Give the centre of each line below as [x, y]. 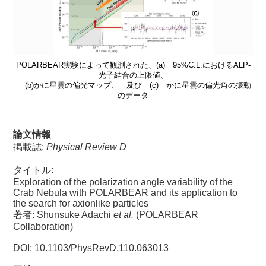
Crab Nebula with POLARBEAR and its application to [126, 192]
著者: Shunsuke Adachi [64, 214]
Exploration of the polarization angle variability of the [123, 182]
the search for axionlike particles [81, 203]
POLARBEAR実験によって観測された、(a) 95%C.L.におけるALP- [133, 65]
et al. [124, 214]
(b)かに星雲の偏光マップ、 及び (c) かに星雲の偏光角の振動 [133, 85]
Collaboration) [43, 226]
